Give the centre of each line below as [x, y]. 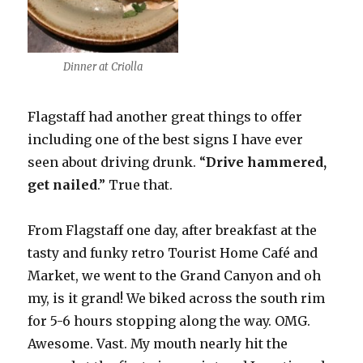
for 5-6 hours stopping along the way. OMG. [169, 320]
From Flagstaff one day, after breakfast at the [173, 230]
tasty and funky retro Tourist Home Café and [173, 252]
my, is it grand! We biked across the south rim [177, 298]
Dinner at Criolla [103, 66]
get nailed [63, 184]
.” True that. [135, 184]
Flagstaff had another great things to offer [165, 116]
